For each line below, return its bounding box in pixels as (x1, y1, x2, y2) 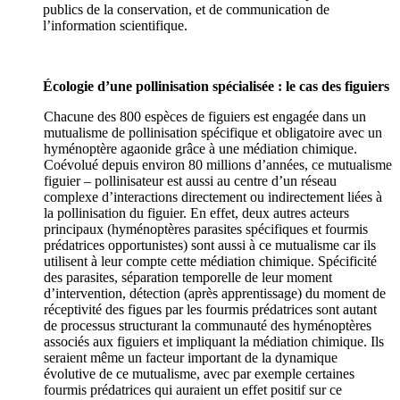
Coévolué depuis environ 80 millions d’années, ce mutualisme (44, 157, 393, 173)
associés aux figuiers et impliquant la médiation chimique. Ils (44, 334, 385, 350)
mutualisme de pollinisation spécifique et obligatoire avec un (44, 125, 383, 141)
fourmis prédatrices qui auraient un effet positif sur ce (44, 382, 343, 398)
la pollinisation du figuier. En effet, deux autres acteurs (44, 205, 350, 221)
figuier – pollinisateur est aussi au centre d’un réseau (44, 173, 337, 189)
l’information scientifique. (43, 18, 187, 34)
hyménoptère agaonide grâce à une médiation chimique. (44, 141, 358, 157)
